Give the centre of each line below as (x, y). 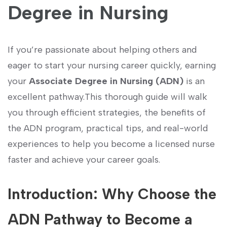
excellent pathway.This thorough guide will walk (107, 97)
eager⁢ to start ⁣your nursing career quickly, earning (112, 66)
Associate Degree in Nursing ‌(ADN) (106, 81)
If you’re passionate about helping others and (102, 50)
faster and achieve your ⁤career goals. (84, 160)
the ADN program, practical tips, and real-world (108, 128)
